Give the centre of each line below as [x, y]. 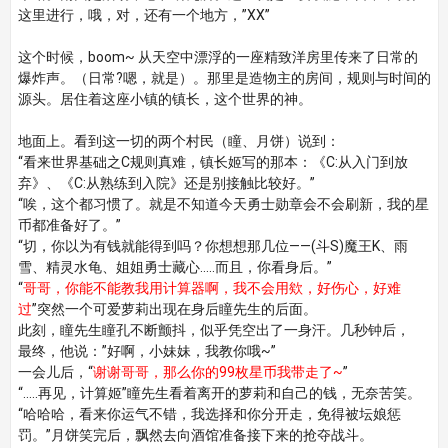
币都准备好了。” [69, 225]
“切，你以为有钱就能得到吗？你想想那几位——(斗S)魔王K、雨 [212, 246]
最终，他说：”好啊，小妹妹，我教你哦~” [146, 351]
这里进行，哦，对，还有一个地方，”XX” [143, 15]
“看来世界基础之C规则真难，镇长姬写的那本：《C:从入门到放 [212, 162]
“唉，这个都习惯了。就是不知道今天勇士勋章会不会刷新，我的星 [223, 204]
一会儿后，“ [55, 372]
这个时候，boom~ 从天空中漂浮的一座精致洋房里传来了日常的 [217, 57]
